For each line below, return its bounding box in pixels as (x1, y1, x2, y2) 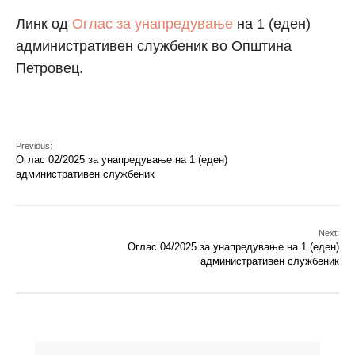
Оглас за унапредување (72, 16, 233, 32)
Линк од (16, 16, 72, 32)
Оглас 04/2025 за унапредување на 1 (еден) (128, 241, 339, 254)
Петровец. (16, 60, 83, 77)
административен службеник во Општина (16, 38, 292, 55)
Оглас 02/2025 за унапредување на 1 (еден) (16, 154, 227, 166)
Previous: (16, 141, 52, 151)
